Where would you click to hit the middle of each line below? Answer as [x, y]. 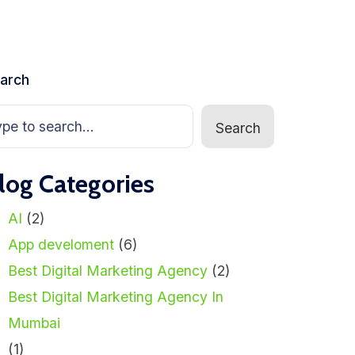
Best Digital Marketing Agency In [116, 297]
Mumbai [34, 323]
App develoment [61, 245]
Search [238, 128]
